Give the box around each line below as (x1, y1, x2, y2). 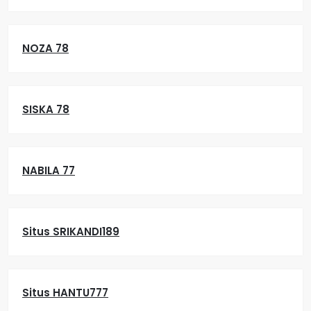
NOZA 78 (22, 41, 69, 56)
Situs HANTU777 (22, 285, 108, 300)
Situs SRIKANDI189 (22, 224, 119, 239)
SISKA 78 (22, 102, 69, 117)
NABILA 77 (22, 163, 75, 178)
